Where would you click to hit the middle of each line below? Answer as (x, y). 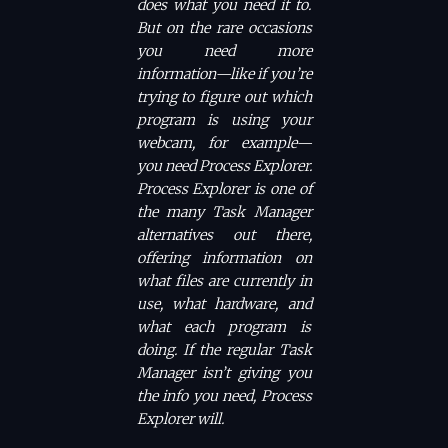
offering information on (224, 258)
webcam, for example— (224, 143)
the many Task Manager (224, 212)
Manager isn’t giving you (224, 373)
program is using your (224, 120)
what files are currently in (224, 281)
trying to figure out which (224, 97)
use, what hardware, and (224, 304)
